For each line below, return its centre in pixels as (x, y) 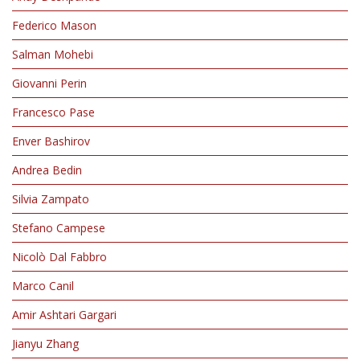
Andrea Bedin (47, 170)
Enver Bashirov (51, 141)
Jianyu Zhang (45, 344)
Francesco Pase (53, 112)
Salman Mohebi (53, 54)
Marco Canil (43, 286)
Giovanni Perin (49, 83)
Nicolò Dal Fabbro (59, 257)
